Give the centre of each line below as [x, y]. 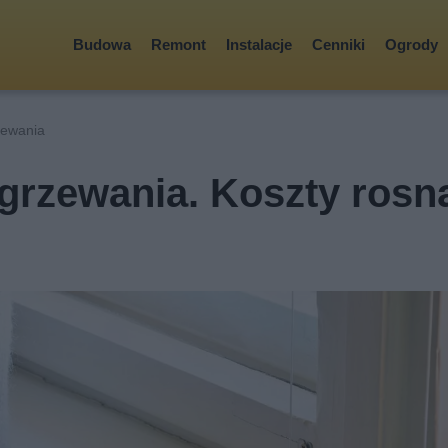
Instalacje [259, 44]
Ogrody [411, 44]
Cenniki [338, 44]
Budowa [102, 44]
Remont [178, 44]
